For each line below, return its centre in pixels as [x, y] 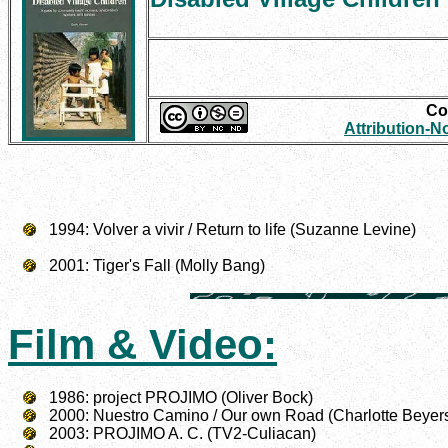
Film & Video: [142, 345]
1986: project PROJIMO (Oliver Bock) [181, 398]
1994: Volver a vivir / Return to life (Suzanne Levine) [232, 230]
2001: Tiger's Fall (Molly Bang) [157, 266]
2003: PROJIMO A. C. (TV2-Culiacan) [182, 434]
